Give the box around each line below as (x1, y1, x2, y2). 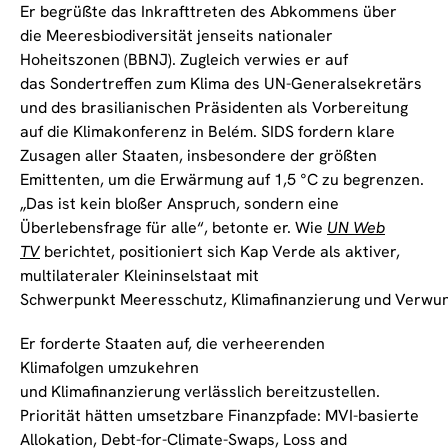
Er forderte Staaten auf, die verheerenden (20, 333, 325, 355)
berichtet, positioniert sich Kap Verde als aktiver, (40, 241, 400, 263)
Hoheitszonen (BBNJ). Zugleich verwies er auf (20, 49, 348, 71)
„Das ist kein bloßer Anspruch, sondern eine (20, 193, 339, 215)
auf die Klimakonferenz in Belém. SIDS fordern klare (20, 121, 395, 143)
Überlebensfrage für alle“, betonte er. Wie (20, 217, 327, 239)
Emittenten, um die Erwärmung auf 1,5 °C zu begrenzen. (20, 169, 424, 191)
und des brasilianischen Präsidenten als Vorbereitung (20, 97, 408, 119)
